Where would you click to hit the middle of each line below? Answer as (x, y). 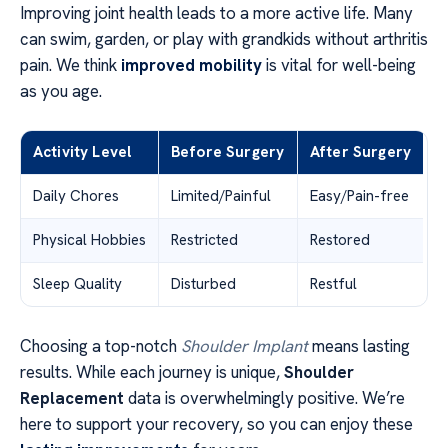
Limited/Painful (221, 195)
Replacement (72, 397)
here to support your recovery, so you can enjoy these (216, 423)
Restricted (204, 239)
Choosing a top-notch (100, 345)
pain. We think (70, 64)
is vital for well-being (339, 64)
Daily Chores (76, 195)
